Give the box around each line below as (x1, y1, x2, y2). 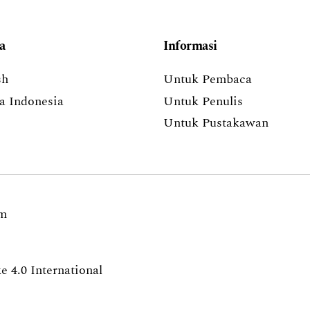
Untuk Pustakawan (163, 113, 268, 133)
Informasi (163, 37, 217, 56)
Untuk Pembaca (163, 70, 252, 89)
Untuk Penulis (163, 91, 243, 111)
